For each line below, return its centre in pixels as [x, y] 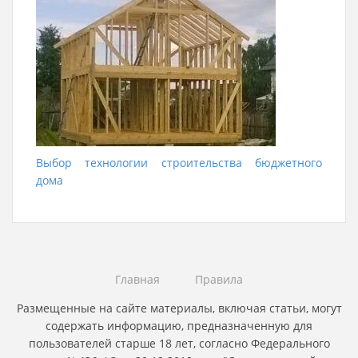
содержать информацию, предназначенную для [179, 325]
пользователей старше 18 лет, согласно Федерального [179, 343]
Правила [219, 279]
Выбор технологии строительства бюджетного [179, 162]
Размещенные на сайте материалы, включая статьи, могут [179, 308]
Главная [137, 279]
